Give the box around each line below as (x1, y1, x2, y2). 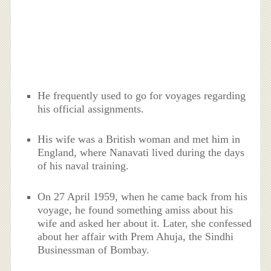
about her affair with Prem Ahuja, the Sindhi (38, 230, 234, 243)
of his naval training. (38, 160, 129, 172)
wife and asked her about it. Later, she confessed (38, 217, 252, 229)
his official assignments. (38, 103, 145, 116)
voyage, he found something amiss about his (38, 203, 233, 216)
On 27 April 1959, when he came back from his (38, 190, 248, 203)
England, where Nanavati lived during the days (38, 146, 245, 159)
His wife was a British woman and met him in (38, 133, 241, 146)
